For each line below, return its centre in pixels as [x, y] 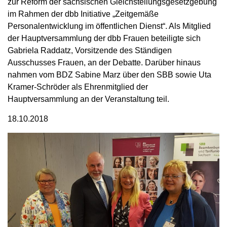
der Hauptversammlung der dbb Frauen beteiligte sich [104, 38]
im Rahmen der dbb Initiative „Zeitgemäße [83, 14]
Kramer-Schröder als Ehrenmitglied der [78, 87]
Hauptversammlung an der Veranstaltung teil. [88, 99]
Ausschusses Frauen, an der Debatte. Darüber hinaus [104, 63]
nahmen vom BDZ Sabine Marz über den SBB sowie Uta [109, 75]
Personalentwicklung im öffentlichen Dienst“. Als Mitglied [109, 26]
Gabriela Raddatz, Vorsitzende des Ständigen [90, 50]
